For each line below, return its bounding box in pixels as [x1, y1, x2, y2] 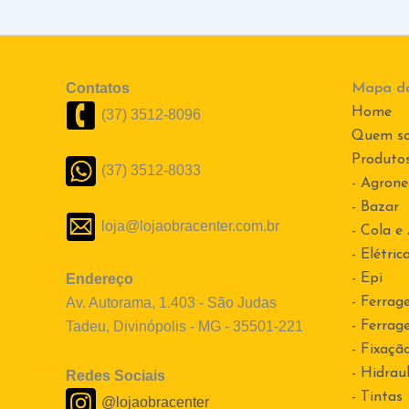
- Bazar [351, 200, 399, 215]
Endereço [66, 271, 133, 288]
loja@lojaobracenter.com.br [101, 218, 279, 235]
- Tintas [351, 390, 403, 405]
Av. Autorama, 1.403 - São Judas [66, 295, 277, 311]
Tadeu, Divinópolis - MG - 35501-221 [66, 319, 303, 335]
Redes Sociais [66, 368, 165, 384]
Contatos [66, 80, 130, 97]
